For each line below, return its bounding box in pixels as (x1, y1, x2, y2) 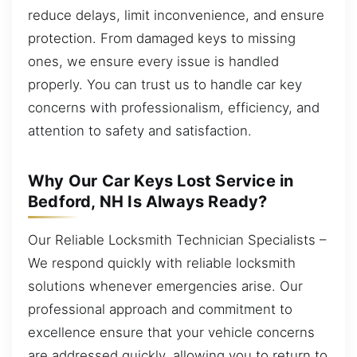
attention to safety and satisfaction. (28, 122, 252, 139)
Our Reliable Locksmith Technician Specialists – (28, 231, 326, 248)
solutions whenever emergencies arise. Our (28, 277, 303, 294)
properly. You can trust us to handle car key (28, 76, 302, 92)
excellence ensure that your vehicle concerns (28, 324, 315, 340)
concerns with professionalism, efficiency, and (28, 99, 320, 116)
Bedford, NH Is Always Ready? (28, 192, 268, 211)
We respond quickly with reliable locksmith (28, 254, 296, 271)
